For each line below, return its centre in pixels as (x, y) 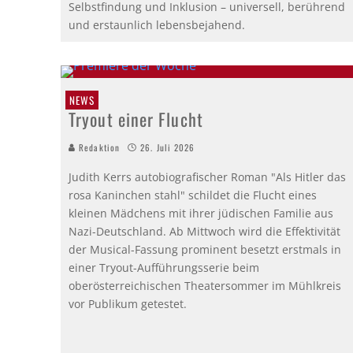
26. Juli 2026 (168, 147)
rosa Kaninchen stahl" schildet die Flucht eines (193, 195)
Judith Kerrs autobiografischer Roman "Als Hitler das (207, 176)
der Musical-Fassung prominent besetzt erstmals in (205, 249)
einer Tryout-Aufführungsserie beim (164, 267)
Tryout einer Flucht (136, 119)
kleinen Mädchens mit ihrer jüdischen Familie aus (201, 213)
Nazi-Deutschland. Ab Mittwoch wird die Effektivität (204, 231)
